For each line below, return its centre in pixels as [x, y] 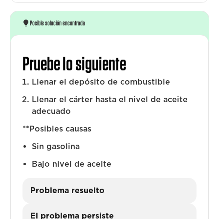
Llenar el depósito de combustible [101, 82]
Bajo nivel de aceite [72, 164]
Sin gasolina [56, 146]
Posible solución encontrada [57, 23]
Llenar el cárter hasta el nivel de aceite [110, 99]
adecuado [52, 111]
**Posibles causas [57, 129]
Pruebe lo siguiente [74, 64]
